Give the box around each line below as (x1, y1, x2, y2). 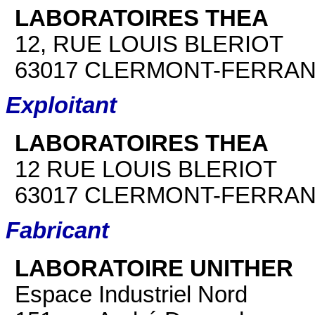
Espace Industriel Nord (15, 281, 248, 307)
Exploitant (6, 93, 117, 119)
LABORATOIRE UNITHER (15, 255, 294, 281)
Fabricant (6, 218, 109, 244)
